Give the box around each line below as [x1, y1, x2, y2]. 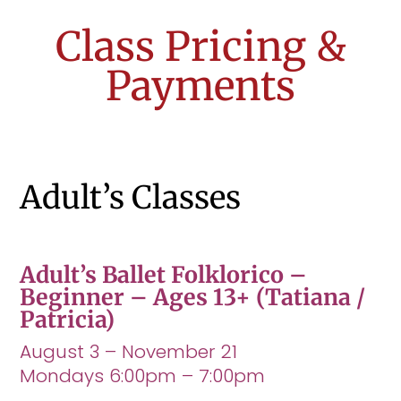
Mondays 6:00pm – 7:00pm [20, 363, 266, 388]
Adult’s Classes [20, 177, 242, 218]
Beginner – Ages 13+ [20, 282, 252, 311]
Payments [106, 60, 295, 111]
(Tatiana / [251, 282, 366, 311]
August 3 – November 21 [20, 338, 238, 364]
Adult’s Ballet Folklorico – [20, 260, 308, 289]
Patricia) [20, 304, 115, 334]
